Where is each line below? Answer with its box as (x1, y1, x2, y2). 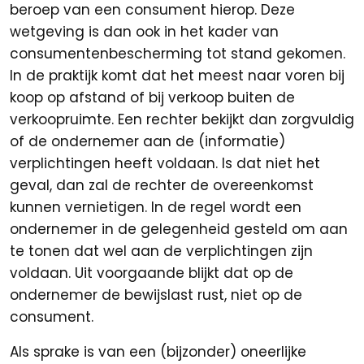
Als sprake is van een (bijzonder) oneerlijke (10, 342, 306, 362)
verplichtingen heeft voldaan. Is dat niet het (10, 154, 320, 173)
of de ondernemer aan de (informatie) (10, 132, 285, 151)
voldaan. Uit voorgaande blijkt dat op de (10, 263, 293, 283)
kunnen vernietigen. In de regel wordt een (10, 197, 301, 217)
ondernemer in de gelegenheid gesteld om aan (10, 219, 348, 239)
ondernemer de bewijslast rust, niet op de (10, 285, 302, 305)
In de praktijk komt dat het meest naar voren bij (10, 66, 344, 85)
